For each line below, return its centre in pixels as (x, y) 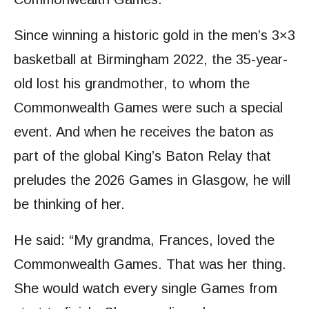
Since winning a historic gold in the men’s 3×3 (154, 36)
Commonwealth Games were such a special (148, 108)
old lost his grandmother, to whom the (132, 84)
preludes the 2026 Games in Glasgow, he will (152, 180)
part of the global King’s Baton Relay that (142, 156)
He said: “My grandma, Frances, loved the (144, 240)
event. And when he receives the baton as (144, 132)
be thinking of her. (69, 205)
